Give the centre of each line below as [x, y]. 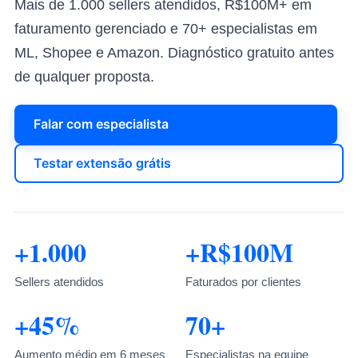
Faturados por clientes [243, 282]
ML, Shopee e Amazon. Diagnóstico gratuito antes [174, 53]
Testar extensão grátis [102, 163]
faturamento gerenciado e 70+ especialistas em [166, 29]
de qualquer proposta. [84, 77]
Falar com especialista [101, 124]
